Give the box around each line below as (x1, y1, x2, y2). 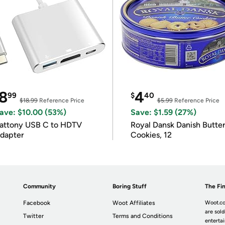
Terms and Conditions (113, 212, 173, 219)
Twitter (23, 212, 44, 219)
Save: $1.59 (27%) (130, 107, 196, 117)
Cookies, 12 (130, 130, 172, 140)
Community (23, 183, 56, 190)
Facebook (23, 199, 51, 206)
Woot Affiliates (113, 199, 156, 206)
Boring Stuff (113, 183, 147, 190)
